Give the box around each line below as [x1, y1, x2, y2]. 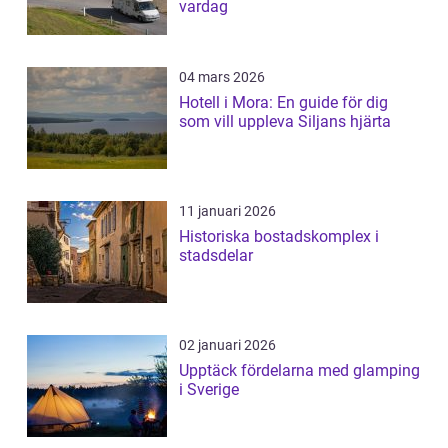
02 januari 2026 [179, 336, 276, 353]
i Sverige [179, 379, 239, 399]
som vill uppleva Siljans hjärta [179, 111, 391, 131]
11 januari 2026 [179, 202, 276, 219]
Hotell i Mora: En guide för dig [179, 92, 388, 112]
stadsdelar [179, 245, 253, 265]
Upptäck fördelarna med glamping [179, 360, 420, 380]
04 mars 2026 [179, 68, 265, 85]
